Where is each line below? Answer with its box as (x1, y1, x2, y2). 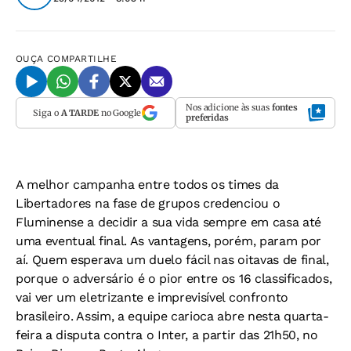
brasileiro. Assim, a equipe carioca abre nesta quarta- (16, 309, 329, 324)
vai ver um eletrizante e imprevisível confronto (16, 290, 288, 305)
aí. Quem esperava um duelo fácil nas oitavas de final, (16, 252, 329, 267)
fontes (271, 102, 299, 113)
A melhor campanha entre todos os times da (16, 177, 279, 192)
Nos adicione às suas (186, 102, 272, 113)
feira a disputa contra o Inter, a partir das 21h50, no (16, 327, 318, 342)
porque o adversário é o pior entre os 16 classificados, (16, 271, 332, 286)
